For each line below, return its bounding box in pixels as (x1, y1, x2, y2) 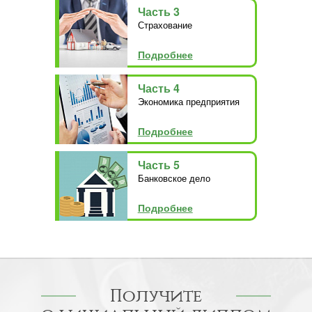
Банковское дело (137, 171, 210, 185)
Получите (109, 285, 203, 306)
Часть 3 (137, 3, 180, 19)
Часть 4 (137, 79, 180, 96)
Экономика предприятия (137, 94, 240, 108)
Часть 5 (137, 156, 180, 173)
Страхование (137, 17, 192, 31)
